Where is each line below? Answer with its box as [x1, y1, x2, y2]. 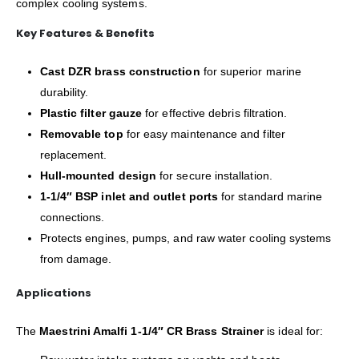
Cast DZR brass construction [39, 65, 200, 79]
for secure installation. [156, 169, 272, 183]
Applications [16, 284, 91, 301]
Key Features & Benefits [16, 26, 155, 42]
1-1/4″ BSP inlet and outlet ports [39, 190, 219, 204]
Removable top [39, 127, 123, 141]
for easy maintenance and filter [123, 127, 285, 141]
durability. [39, 86, 89, 99]
